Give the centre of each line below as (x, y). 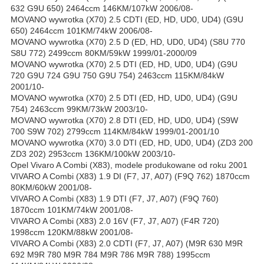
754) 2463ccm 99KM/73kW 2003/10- (79, 109)
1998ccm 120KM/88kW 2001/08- (72, 232)
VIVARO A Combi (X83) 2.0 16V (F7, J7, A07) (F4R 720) (115, 221)
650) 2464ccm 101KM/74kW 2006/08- (82, 31)
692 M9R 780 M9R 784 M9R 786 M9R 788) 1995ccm (110, 255)
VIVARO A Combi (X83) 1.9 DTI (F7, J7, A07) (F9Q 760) (115, 199)
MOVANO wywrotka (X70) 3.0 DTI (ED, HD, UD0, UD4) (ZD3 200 (132, 143)
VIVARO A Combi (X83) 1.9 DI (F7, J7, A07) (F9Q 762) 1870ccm (130, 176)
